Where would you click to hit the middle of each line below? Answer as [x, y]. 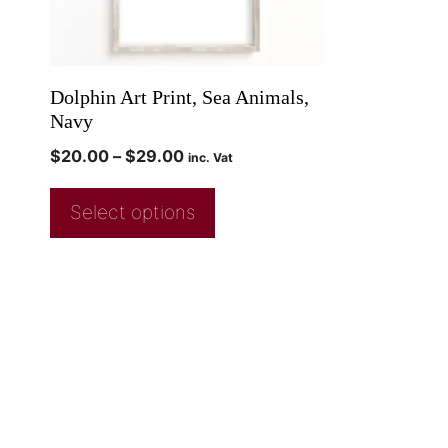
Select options [132, 213]
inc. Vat [210, 158]
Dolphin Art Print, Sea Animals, [179, 97]
